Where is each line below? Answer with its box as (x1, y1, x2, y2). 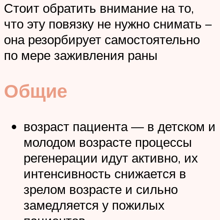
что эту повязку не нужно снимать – (4, 16, 212, 32)
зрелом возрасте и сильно (24, 181, 178, 197)
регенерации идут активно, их (24, 150, 198, 166)
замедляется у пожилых (24, 197, 165, 213)
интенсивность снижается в (24, 165, 186, 182)
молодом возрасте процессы (24, 134, 192, 150)
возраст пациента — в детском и (24, 118, 216, 135)
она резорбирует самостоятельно (4, 31, 200, 48)
